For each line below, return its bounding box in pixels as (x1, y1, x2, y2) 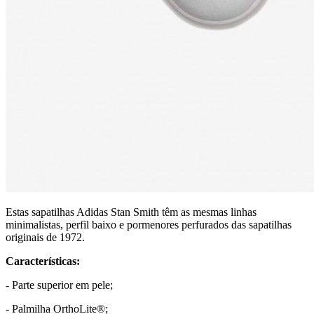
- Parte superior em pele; (6, 278, 113, 291)
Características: (6, 254, 80, 267)
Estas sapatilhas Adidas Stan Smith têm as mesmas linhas (6, 205, 257, 218)
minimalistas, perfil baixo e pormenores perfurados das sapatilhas (6, 218, 292, 231)
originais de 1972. (6, 231, 85, 243)
